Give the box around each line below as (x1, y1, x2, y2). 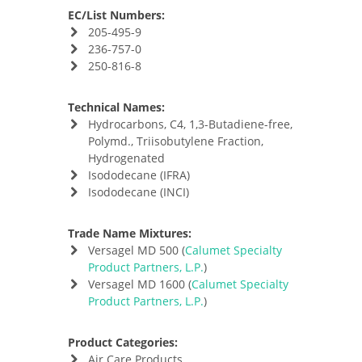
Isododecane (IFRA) (87, 167, 190, 183)
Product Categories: (68, 335, 178, 350)
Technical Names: (68, 99, 165, 115)
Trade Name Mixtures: (68, 225, 192, 241)
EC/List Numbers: (68, 7, 165, 23)
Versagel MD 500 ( (87, 242, 185, 258)
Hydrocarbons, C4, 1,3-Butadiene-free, (87, 116, 293, 132)
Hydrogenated (87, 150, 165, 166)
